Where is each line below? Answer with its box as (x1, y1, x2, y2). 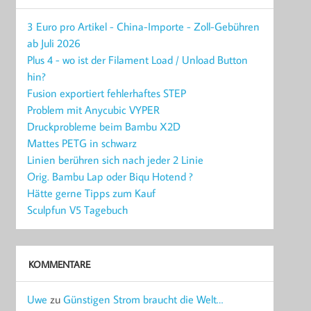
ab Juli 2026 (27, 36, 81, 51)
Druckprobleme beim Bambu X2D (27, 119, 181, 134)
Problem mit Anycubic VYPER (27, 103, 160, 117)
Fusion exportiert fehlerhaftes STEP (27, 86, 187, 101)
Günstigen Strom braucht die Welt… (63, 292, 224, 307)
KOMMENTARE (28, 257, 90, 271)
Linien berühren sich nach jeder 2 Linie (27, 153, 204, 167)
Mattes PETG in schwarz (27, 136, 137, 151)
